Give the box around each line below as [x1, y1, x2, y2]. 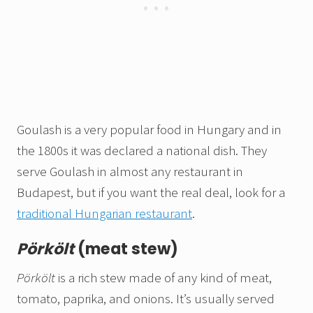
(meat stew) [74, 238, 178, 261]
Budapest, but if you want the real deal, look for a [17, 184, 285, 201]
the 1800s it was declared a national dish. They [17, 142, 267, 159]
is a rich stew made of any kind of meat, [55, 269, 272, 286]
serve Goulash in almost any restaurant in [17, 163, 243, 180]
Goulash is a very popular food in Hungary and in [17, 121, 282, 138]
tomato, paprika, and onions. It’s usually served [17, 290, 275, 307]
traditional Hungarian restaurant [17, 205, 192, 222]
